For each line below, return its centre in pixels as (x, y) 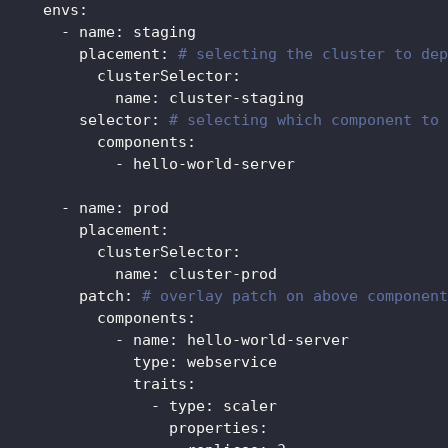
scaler (245, 406)
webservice (227, 362)
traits (160, 384)
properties (214, 428)
